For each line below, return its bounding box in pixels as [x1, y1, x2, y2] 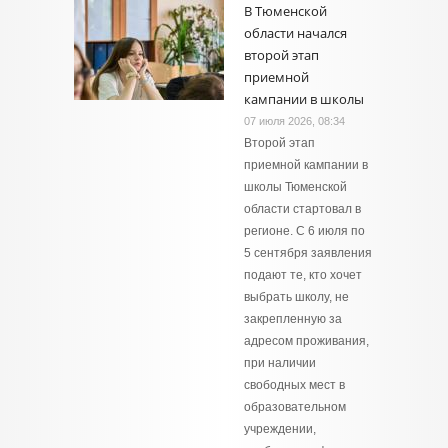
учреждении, [244, 422, 316, 436]
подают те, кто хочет [244, 268, 362, 282]
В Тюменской [244, 2, 327, 20]
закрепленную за [244, 312, 342, 326]
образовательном [244, 400, 346, 414]
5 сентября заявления [244, 246, 372, 260]
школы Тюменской [244, 180, 347, 194]
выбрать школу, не [244, 290, 349, 304]
